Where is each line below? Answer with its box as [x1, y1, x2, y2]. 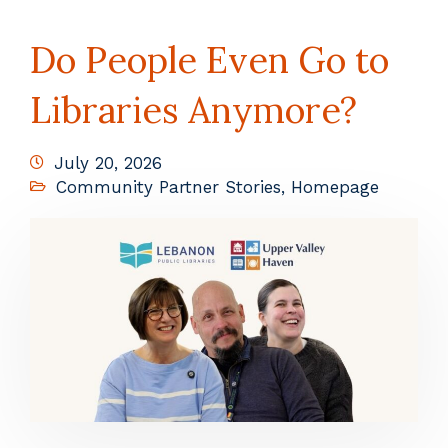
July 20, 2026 [54, 153, 162, 173]
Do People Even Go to [30, 37, 389, 83]
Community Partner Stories [56, 177, 281, 197]
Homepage [291, 177, 379, 197]
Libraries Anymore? [30, 87, 357, 133]
